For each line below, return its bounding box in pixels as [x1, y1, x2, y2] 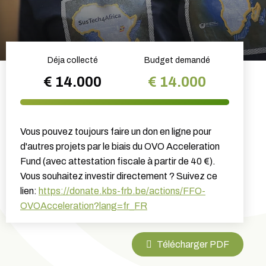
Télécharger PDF [157, 239, 229, 249]
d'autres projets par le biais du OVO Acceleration [20, 141, 220, 151]
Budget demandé [144, 56, 210, 65]
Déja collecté [47, 56, 98, 65]
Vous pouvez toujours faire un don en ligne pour [20, 126, 211, 137]
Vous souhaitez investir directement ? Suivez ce [20, 171, 217, 181]
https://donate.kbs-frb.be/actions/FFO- [39, 186, 205, 196]
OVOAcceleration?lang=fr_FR [20, 201, 147, 211]
